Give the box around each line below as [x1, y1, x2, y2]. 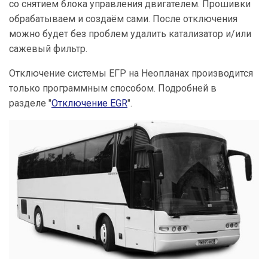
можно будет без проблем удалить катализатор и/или [9, 28, 251, 39]
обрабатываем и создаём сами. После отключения [9, 13, 237, 25]
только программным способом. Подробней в [9, 83, 217, 94]
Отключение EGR [51, 98, 127, 109]
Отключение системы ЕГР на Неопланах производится [9, 68, 253, 79]
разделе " [9, 98, 51, 109]
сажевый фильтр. [9, 43, 87, 54]
